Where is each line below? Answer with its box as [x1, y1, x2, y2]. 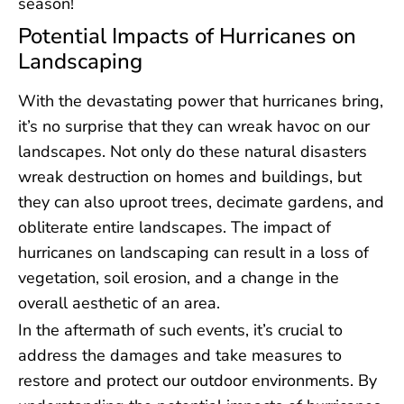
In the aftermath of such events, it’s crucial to [18, 318, 343, 341]
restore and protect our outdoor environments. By [18, 369, 377, 391]
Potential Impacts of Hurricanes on [18, 21, 356, 50]
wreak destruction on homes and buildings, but [18, 165, 362, 188]
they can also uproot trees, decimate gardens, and [18, 190, 384, 213]
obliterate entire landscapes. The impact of [18, 216, 331, 238]
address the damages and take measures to [18, 344, 342, 366]
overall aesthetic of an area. [18, 291, 220, 314]
